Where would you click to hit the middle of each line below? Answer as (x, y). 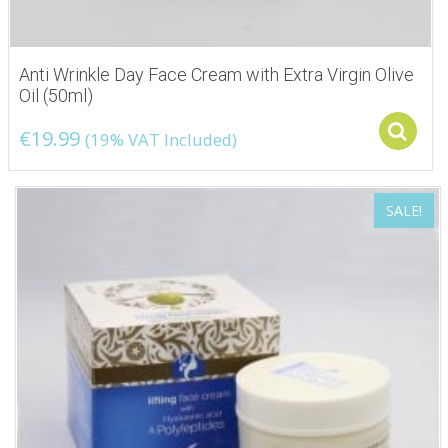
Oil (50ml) (56, 96)
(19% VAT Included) (161, 140)
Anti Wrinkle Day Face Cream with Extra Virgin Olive (216, 75)
